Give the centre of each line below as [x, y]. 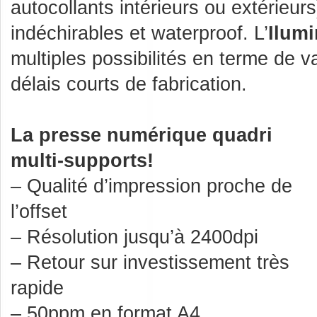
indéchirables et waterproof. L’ [139, 33]
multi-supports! [82, 160]
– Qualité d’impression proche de [151, 186]
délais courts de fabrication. [129, 84]
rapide [37, 288]
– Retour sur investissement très [150, 262]
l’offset [39, 211]
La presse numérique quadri [142, 135]
